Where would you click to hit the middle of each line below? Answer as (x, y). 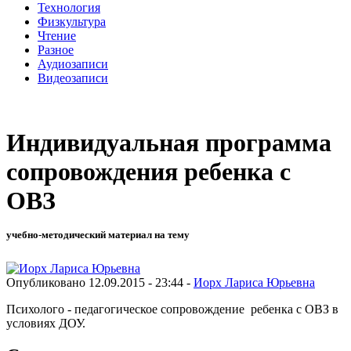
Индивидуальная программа (169, 143)
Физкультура (72, 21)
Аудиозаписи (73, 63)
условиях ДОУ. (46, 323)
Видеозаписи (73, 78)
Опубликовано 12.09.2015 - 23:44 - (100, 282)
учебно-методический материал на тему (98, 235)
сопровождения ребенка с (148, 172)
